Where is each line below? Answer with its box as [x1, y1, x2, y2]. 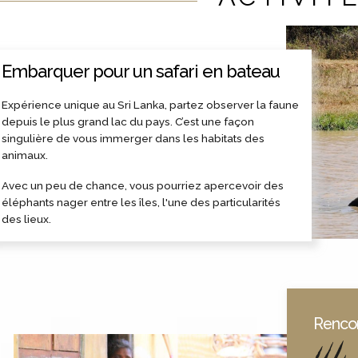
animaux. [2, 148, 49, 161]
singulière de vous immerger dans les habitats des [2, 131, 265, 145]
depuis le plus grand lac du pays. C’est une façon [2, 114, 255, 128]
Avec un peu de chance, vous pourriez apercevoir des [2, 178, 284, 192]
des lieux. [2, 212, 52, 225]
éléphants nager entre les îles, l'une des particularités [2, 195, 281, 209]
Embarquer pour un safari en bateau [2, 60, 280, 82]
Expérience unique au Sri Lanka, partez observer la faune [2, 97, 300, 111]
